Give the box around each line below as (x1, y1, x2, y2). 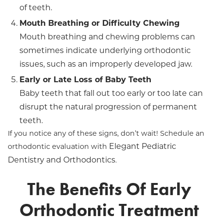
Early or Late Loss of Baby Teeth (19, 75, 151, 84)
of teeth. (19, 3, 52, 12)
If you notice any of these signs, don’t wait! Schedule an (8, 129, 204, 138)
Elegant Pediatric (107, 142, 176, 151)
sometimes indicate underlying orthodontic (19, 46, 191, 55)
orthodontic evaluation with (8, 142, 107, 151)
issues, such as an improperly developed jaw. (19, 59, 192, 69)
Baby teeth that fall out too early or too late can (19, 89, 203, 98)
